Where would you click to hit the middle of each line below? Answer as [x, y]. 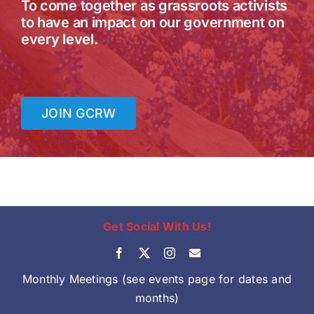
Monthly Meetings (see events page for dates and [157, 279]
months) [157, 298]
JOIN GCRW [78, 113]
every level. [59, 39]
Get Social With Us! [157, 227]
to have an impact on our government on [152, 22]
